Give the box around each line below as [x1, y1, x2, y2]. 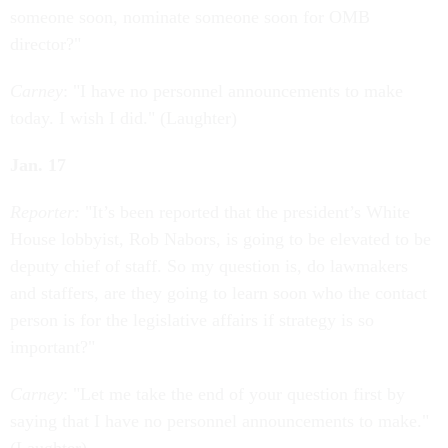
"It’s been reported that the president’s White [80, 202, 410, 222]
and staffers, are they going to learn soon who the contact [10, 283, 427, 303]
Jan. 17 [10, 155, 66, 175]
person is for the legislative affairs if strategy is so [10, 310, 374, 330]
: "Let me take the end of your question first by [63, 384, 405, 404]
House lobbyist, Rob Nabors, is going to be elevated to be [10, 229, 431, 249]
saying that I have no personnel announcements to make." [10, 411, 429, 431]
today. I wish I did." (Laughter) [10, 108, 237, 128]
